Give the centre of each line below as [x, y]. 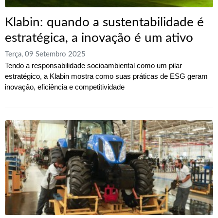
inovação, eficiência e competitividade [65, 87]
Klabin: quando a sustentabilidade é [104, 23]
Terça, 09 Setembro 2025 [45, 54]
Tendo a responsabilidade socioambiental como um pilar [93, 66]
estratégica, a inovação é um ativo [99, 38]
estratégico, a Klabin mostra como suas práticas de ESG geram [106, 76]
